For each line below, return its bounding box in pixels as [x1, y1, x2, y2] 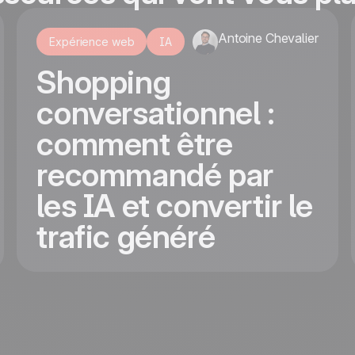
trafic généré [36, 217, 216, 256]
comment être [36, 124, 233, 163]
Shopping [36, 63, 171, 101]
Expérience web [49, 35, 135, 48]
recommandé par [36, 155, 273, 194]
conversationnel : [36, 94, 275, 132]
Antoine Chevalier [218, 29, 319, 46]
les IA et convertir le [36, 186, 313, 225]
